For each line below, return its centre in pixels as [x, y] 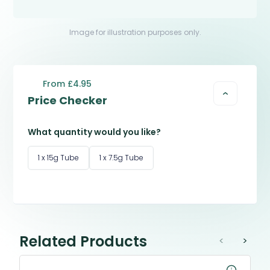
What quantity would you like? [95, 132]
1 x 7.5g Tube [122, 158]
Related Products [83, 241]
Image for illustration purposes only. [135, 32]
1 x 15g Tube [59, 158]
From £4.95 [67, 84]
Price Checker [68, 100]
